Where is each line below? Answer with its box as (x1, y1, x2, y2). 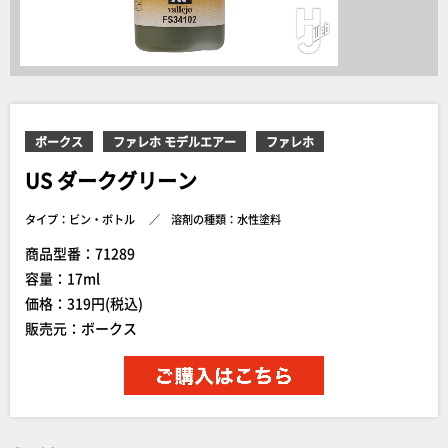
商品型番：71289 (25, 242, 135, 263)
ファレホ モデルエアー (113, 132, 236, 150)
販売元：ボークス (25, 317, 137, 338)
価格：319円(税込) (25, 292, 143, 313)
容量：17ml (25, 267, 100, 288)
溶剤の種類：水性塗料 (171, 211, 281, 228)
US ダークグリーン (25, 166, 197, 196)
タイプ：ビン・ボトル (25, 211, 135, 228)
